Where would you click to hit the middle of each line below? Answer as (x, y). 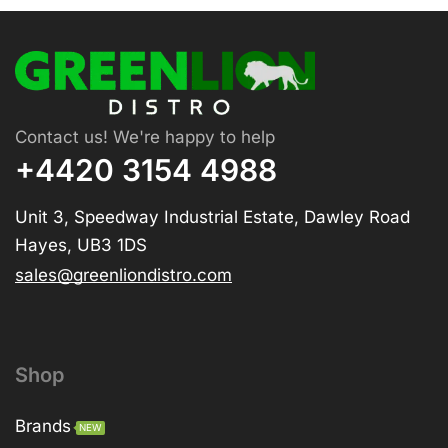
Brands (43, 426)
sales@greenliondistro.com (123, 275)
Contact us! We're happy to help (145, 137)
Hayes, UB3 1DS (81, 245)
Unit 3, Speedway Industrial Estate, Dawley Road (212, 217)
